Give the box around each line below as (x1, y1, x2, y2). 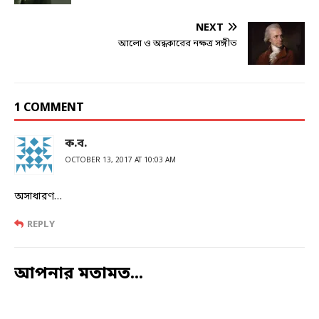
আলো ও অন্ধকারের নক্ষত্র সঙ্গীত (118, 38, 237, 51)
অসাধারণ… (14, 190, 62, 204)
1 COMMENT (14, 100, 84, 117)
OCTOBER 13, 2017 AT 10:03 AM (65, 156, 176, 166)
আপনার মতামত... (14, 263, 143, 286)
